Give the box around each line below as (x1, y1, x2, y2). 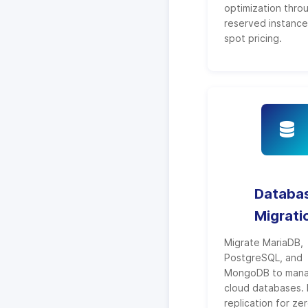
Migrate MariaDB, (224, 236, 303, 248)
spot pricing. (224, 32, 282, 44)
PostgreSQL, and (224, 252, 302, 263)
